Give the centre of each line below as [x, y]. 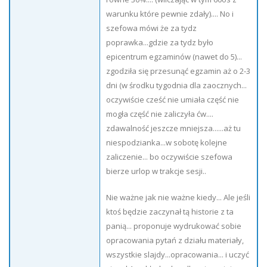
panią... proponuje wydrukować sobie [174, 226]
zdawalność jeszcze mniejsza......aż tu [173, 128]
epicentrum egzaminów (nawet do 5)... [174, 57]
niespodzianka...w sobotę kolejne [167, 142]
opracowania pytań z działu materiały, [175, 240]
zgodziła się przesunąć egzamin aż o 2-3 [178, 71]
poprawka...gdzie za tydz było [160, 42]
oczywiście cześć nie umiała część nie [173, 100]
